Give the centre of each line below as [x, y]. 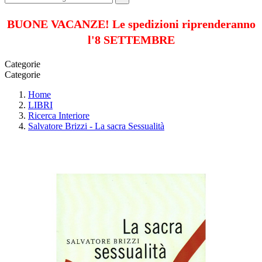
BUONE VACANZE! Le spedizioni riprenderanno [131, 24]
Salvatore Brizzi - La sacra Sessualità [96, 126]
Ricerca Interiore [59, 115]
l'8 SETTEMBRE [131, 39]
